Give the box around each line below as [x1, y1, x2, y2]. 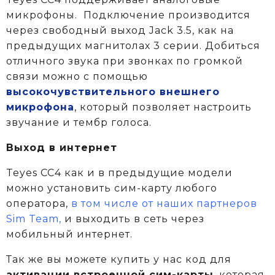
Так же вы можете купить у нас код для [6, 253, 231, 265]
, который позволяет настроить [74, 101, 252, 113]
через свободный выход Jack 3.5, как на [6, 24, 234, 36]
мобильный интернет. [6, 228, 133, 240]
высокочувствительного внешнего [6, 85, 220, 98]
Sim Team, [6, 212, 61, 225]
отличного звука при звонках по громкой [6, 55, 243, 67]
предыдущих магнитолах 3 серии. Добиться [6, 39, 260, 52]
